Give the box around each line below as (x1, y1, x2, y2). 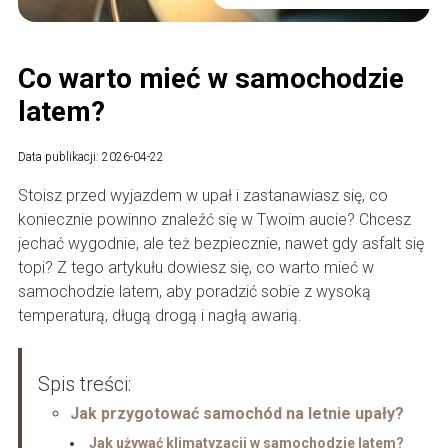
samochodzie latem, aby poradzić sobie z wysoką (17, 282, 371, 302)
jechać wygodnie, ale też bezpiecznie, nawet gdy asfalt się (17, 234, 424, 254)
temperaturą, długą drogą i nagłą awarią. (17, 306, 302, 326)
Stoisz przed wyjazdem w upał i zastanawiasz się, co (17, 186, 388, 206)
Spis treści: (37, 372, 131, 397)
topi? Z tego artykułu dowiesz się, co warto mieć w (17, 258, 374, 278)
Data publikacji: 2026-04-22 (17, 150, 164, 165)
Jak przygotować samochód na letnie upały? (69, 404, 404, 424)
